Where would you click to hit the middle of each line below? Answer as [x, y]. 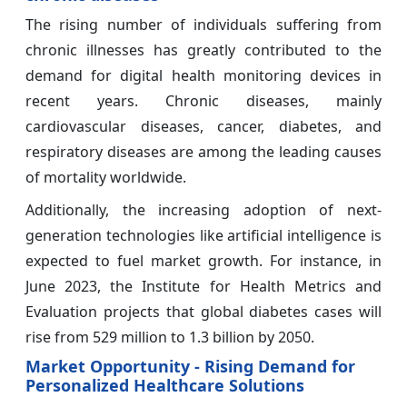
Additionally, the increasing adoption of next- [203, 209]
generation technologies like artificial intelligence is [203, 235]
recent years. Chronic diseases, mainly [203, 100]
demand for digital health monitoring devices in [203, 75]
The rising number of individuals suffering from [203, 24]
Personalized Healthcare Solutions [165, 385]
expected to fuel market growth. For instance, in [203, 260]
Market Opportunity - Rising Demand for [190, 366]
